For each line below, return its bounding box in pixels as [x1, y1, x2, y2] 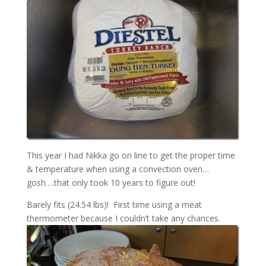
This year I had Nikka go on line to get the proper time [26, 150, 235, 161]
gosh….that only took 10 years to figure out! [26, 177, 195, 189]
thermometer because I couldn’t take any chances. [26, 213, 220, 224]
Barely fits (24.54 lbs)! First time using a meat [26, 199, 202, 211]
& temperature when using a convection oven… [26, 163, 209, 175]
